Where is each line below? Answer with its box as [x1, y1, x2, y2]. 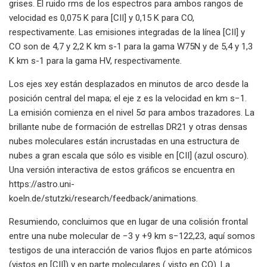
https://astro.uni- [9, 178, 74, 190]
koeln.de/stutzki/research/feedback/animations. [9, 193, 198, 204]
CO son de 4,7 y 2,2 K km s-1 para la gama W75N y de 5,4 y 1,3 [9, 41, 253, 52]
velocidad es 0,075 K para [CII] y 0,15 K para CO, [9, 12, 194, 23]
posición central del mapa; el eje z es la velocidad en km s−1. [9, 92, 247, 104]
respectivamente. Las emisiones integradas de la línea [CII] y [9, 26, 245, 38]
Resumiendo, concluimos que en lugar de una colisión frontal [9, 216, 248, 227]
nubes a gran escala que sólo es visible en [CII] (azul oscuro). [9, 150, 249, 161]
